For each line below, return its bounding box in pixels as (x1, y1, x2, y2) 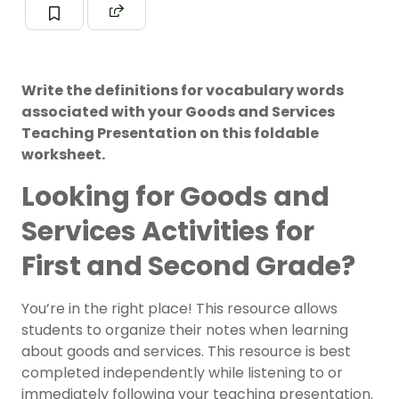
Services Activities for (21, 213, 314, 251)
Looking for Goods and (21, 178, 330, 216)
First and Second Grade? (21, 248, 355, 286)
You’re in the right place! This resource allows (21, 298, 338, 320)
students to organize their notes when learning (21, 320, 348, 341)
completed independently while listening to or (21, 362, 343, 384)
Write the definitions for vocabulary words (21, 80, 344, 102)
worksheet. (21, 144, 105, 166)
